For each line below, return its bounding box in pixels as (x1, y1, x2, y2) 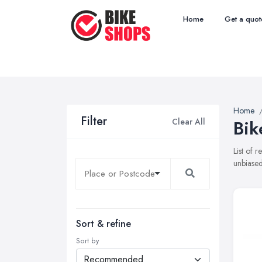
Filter (81, 113, 107, 130)
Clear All (172, 115, 205, 127)
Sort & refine (76, 217, 131, 230)
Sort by (76, 236, 99, 246)
